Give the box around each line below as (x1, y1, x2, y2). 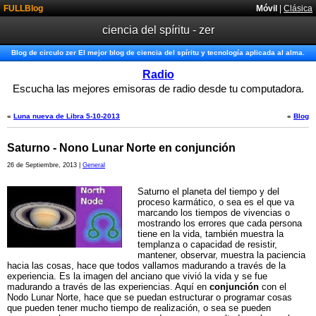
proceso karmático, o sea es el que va (137, 197, 294, 207)
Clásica (284, 4, 312, 13)
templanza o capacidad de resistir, (137, 239, 277, 250)
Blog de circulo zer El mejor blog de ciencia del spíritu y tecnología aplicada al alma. (11, 49, 305, 56)
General (83, 162, 105, 169)
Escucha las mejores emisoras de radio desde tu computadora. (12, 83, 304, 95)
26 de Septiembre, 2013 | (7, 162, 83, 169)
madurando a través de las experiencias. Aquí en (7, 281, 209, 292)
